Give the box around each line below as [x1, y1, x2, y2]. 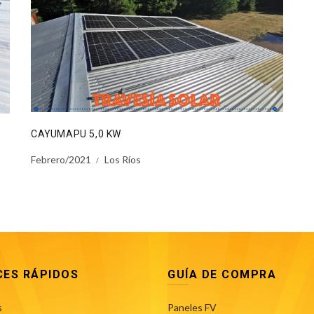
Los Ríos [104, 153, 141, 166]
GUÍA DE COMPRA [168, 267, 276, 281]
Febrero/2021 [31, 153, 91, 166]
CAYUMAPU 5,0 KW [31, 128, 121, 140]
